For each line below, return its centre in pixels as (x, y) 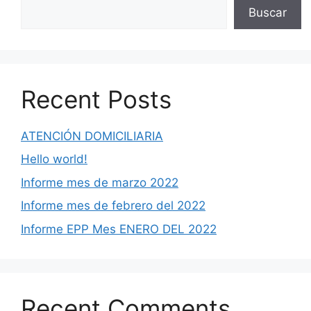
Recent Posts (96, 99)
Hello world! (54, 159)
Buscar (268, 12)
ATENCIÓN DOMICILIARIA (92, 136)
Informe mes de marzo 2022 (100, 182)
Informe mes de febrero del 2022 (113, 205)
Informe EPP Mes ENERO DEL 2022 (119, 229)
